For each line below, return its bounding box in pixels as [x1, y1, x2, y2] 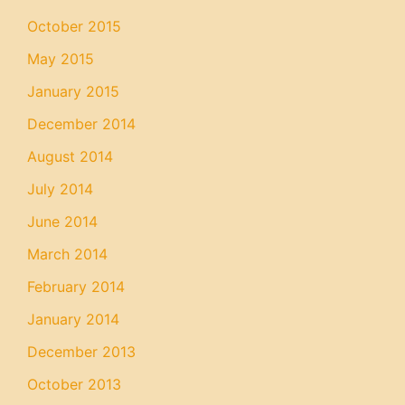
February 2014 [27, 278, 125, 296]
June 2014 [27, 212, 98, 231]
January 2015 [27, 82, 119, 100]
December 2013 [27, 343, 136, 361]
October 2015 [27, 17, 121, 35]
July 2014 [27, 180, 93, 198]
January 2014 [27, 310, 119, 328]
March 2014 [27, 245, 108, 263]
